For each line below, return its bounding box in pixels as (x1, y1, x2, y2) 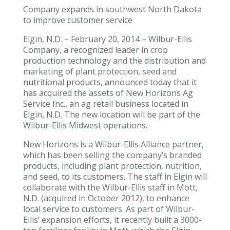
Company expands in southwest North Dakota (23, 4, 202, 15)
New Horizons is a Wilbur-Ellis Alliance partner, (23, 139, 204, 150)
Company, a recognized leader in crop (23, 44, 168, 56)
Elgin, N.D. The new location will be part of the (23, 109, 200, 121)
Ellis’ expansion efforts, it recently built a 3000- (23, 214, 202, 226)
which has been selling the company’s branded (23, 149, 202, 161)
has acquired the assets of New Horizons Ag (23, 87, 193, 99)
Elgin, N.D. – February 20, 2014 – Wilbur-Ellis (23, 33, 192, 45)
